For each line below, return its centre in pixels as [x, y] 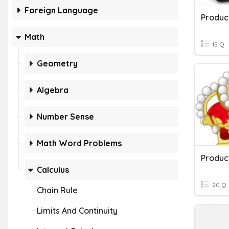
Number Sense [65, 117]
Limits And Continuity [77, 211]
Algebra [53, 90]
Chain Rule [57, 190]
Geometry [57, 63]
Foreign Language [61, 10]
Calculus [53, 170]
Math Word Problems [79, 143]
